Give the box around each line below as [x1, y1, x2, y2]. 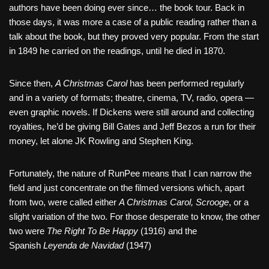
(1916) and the [138, 226, 197, 237]
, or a [229, 197, 249, 208]
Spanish [9, 240, 43, 251]
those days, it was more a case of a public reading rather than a [9, 17, 256, 28]
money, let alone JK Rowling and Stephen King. [9, 136, 193, 147]
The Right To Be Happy [47, 226, 138, 237]
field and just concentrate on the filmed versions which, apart [9, 183, 244, 193]
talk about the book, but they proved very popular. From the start [9, 31, 259, 42]
